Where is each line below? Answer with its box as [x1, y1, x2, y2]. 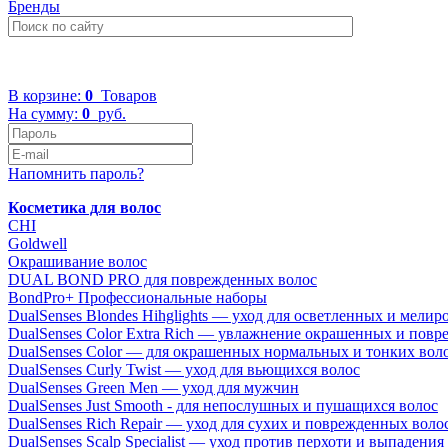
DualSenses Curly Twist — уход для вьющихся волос [8, 361, 360, 378]
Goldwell [8, 235, 67, 252]
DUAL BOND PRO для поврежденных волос [8, 271, 317, 288]
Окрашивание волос [8, 253, 147, 270]
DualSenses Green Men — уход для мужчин [8, 379, 299, 396]
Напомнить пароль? [8, 165, 144, 182]
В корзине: [8, 87, 85, 104]
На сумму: [8, 105, 82, 122]
